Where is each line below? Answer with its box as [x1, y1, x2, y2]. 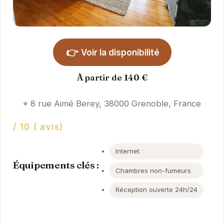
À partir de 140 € [76, 72, 147, 82]
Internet [115, 147, 140, 155]
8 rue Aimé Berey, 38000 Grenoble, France [30, 98, 201, 108]
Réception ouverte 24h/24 [115, 185, 198, 194]
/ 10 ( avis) [12, 122, 63, 132]
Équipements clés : [12, 158, 99, 171]
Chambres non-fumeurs [115, 166, 191, 174]
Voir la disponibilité [80, 47, 159, 57]
